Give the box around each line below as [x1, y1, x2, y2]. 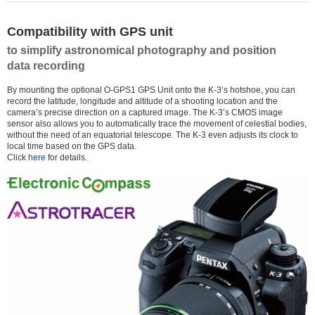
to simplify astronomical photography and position [7, 44, 276, 57]
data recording [7, 60, 85, 72]
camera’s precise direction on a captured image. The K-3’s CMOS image [7, 108, 283, 118]
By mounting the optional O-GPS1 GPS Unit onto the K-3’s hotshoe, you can [7, 85, 295, 96]
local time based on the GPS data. [7, 141, 136, 152]
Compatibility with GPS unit [7, 25, 173, 39]
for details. [46, 153, 87, 163]
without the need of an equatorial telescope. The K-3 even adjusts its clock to [7, 130, 298, 141]
